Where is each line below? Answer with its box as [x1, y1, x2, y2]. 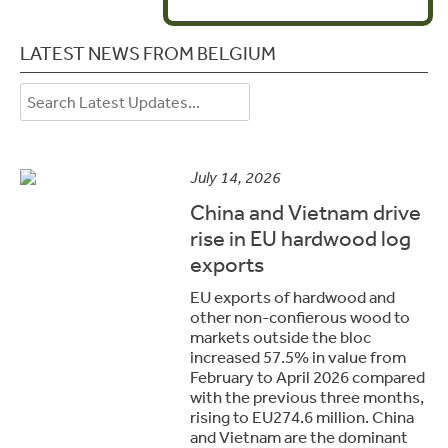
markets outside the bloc [190, 326, 371, 347]
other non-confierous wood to [190, 306, 410, 327]
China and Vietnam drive [190, 199, 421, 225]
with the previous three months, [190, 386, 424, 407]
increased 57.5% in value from [190, 346, 406, 367]
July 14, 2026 [190, 167, 281, 187]
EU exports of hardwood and [190, 286, 395, 307]
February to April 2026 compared [190, 366, 425, 387]
